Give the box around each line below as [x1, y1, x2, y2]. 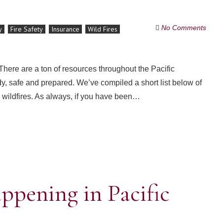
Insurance [51, 25, 79, 34]
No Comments [161, 24, 206, 32]
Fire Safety [10, 25, 43, 34]
